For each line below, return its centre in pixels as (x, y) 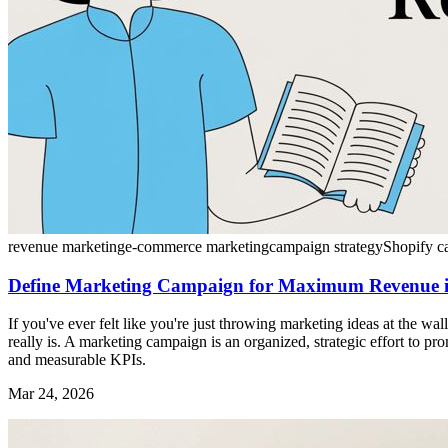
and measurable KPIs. (77, 360)
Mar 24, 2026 (51, 394)
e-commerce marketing (197, 246)
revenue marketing (66, 246)
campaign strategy (326, 246)
